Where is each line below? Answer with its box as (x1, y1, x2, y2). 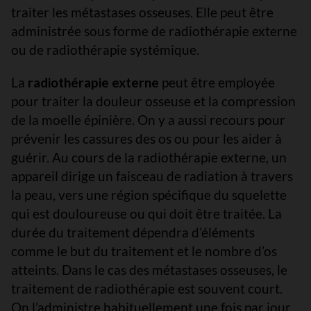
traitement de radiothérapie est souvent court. (11, 280, 283, 296)
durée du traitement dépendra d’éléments (11, 224, 255, 240)
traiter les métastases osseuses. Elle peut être (11, 4, 274, 20)
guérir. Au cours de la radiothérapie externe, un (11, 149, 287, 165)
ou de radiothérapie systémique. (11, 42, 199, 58)
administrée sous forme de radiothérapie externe (11, 23, 297, 39)
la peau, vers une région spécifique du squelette (11, 187, 287, 203)
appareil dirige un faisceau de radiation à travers (11, 168, 293, 184)
